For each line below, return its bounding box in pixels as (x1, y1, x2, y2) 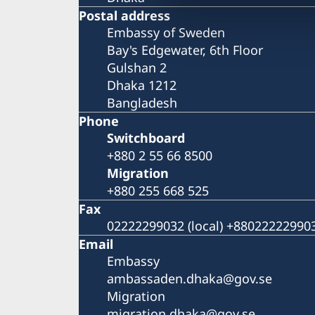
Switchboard (107, 129, 185, 146)
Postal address (79, 6, 170, 24)
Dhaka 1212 (107, 76, 176, 94)
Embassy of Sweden (107, 23, 225, 41)
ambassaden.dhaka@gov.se (107, 269, 272, 287)
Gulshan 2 (107, 58, 167, 76)
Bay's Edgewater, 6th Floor (107, 41, 263, 58)
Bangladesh (107, 94, 177, 111)
